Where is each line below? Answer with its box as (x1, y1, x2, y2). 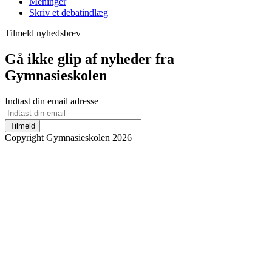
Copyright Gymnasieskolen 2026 (5, 132, 132, 143)
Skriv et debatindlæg (29, 7, 108, 18)
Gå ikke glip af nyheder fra (5, 51, 174, 67)
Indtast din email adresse (5, 95, 98, 106)
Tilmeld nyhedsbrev (5, 28, 81, 39)
